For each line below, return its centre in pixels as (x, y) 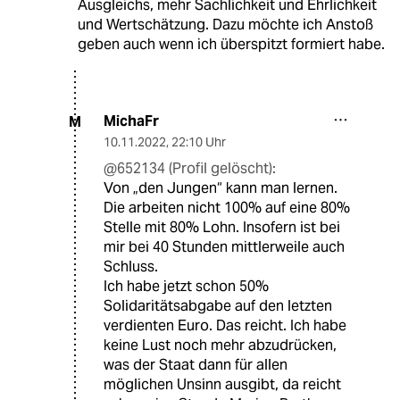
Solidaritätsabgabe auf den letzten (218, 306)
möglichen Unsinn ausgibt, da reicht (222, 385)
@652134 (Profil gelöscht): (190, 169)
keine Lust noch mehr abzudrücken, (220, 346)
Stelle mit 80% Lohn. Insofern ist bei (222, 228)
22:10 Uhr (199, 142)
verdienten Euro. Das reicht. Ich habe (225, 326)
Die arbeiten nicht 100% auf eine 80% (227, 208)
